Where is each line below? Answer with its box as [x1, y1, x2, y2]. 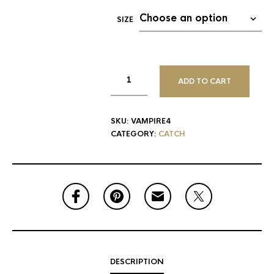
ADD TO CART [178, 76, 231, 86]
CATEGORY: [111, 128, 158, 139]
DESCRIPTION [110, 256, 164, 267]
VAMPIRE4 [131, 116, 171, 126]
